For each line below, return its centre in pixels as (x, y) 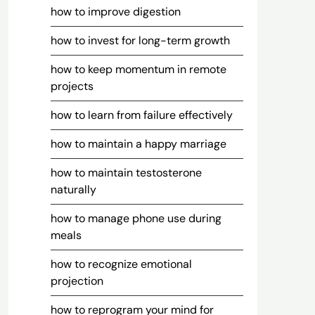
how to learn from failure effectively (141, 115)
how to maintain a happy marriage (138, 144)
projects (72, 86)
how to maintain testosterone (126, 173)
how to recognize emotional (121, 264)
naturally (73, 189)
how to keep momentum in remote (138, 69)
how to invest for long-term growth (140, 40)
